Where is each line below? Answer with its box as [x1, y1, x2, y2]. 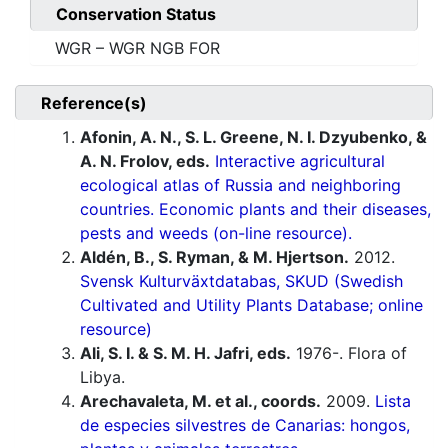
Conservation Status [56, 4, 216, 25]
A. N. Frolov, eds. [80, 151, 210, 172]
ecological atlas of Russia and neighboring [80, 175, 401, 196]
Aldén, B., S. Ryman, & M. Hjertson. [80, 247, 349, 268]
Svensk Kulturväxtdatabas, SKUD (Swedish [80, 271, 403, 292]
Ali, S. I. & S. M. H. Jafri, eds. [80, 343, 291, 364]
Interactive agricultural [215, 151, 385, 172]
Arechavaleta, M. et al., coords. [80, 391, 321, 412]
